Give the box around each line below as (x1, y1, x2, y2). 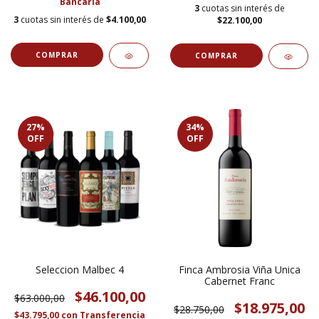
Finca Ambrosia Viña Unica (178, 263, 300, 277)
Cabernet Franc (204, 274, 275, 288)
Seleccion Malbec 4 (36, 263, 124, 277)
